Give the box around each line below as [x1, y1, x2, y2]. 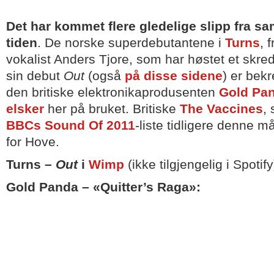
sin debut [6, 68, 64, 83]
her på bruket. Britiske [44, 102, 180, 116]
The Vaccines [180, 102, 263, 116]
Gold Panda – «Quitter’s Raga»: [6, 180, 201, 194]
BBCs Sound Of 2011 [6, 118, 135, 133]
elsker [6, 102, 44, 116]
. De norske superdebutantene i [37, 35, 225, 50]
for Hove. [6, 135, 59, 149]
